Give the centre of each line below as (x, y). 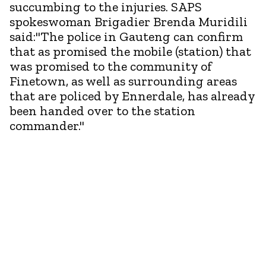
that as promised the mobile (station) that (130, 51)
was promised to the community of (111, 66)
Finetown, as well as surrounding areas (123, 81)
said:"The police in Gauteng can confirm (126, 36)
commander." (47, 125)
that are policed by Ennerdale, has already (132, 96)
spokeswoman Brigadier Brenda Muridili (129, 21)
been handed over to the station (102, 110)
